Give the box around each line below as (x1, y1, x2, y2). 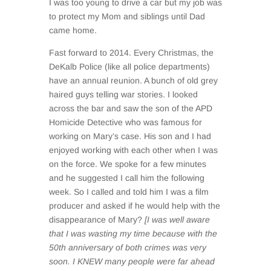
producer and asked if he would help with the (48, 201, 220, 211)
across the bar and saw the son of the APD (48, 103, 212, 113)
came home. (48, 25, 97, 35)
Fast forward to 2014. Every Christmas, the (48, 48, 214, 57)
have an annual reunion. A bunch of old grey (48, 76, 218, 85)
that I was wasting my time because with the (48, 229, 217, 238)
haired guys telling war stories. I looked (48, 90, 198, 99)
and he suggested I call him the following (48, 173, 204, 183)
